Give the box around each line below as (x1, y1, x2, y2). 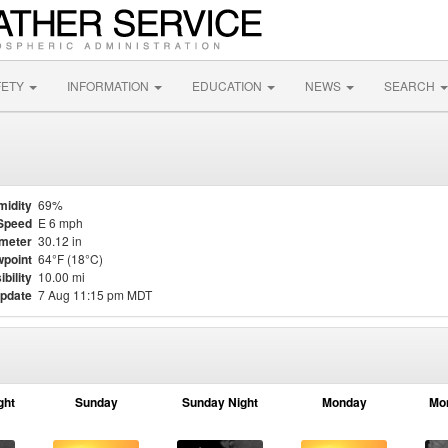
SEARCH (384, 77, 438, 94)
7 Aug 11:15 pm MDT (38, 286, 152, 303)
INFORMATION (67, 77, 152, 94)
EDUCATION (192, 77, 265, 94)
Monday (321, 393, 367, 411)
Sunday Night (182, 393, 258, 411)
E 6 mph (38, 214, 83, 231)
